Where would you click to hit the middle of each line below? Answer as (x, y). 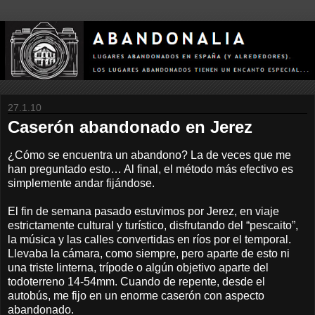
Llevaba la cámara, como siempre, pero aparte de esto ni (149, 253)
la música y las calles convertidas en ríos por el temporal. (149, 239)
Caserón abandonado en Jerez (130, 127)
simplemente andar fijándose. (81, 183)
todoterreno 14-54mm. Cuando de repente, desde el (136, 281)
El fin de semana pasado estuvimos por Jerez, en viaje (143, 211)
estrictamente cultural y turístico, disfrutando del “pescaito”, (153, 225)
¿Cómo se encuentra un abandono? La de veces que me (149, 155)
